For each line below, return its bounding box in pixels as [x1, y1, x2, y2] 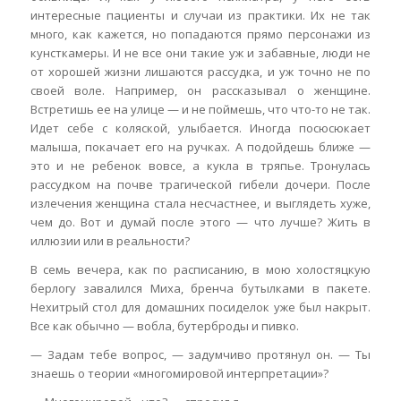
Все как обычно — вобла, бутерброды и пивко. [30, 318, 299, 335]
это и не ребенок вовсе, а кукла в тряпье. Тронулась [30, 158, 371, 175]
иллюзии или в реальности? [30, 233, 190, 250]
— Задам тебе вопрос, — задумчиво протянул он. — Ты [30, 346, 371, 363]
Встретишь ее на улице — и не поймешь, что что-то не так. [30, 101, 371, 118]
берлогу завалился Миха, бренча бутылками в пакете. [30, 280, 371, 297]
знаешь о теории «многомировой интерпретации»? [30, 365, 328, 382]
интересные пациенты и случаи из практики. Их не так [30, 7, 371, 24]
